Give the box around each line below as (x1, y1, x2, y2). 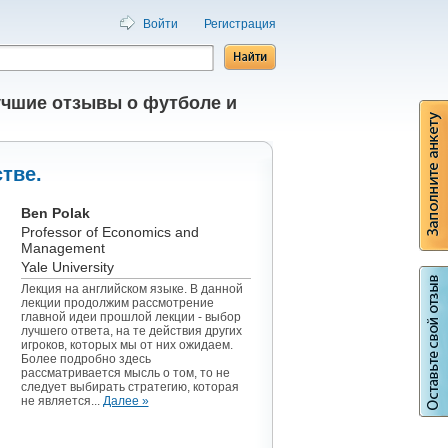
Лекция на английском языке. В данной (20, 282, 243, 296)
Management (20, 240, 105, 256)
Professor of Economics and (20, 224, 199, 240)
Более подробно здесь (20, 352, 151, 366)
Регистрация (203, 16, 276, 31)
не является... (20, 394, 103, 408)
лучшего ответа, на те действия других (20, 324, 242, 338)
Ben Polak (20, 205, 90, 221)
